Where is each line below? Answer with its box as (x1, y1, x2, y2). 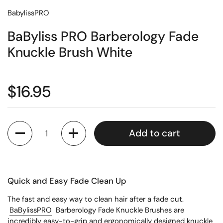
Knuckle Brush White (7, 43, 132, 61)
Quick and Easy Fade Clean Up (7, 175, 126, 186)
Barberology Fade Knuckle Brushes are (56, 205, 184, 215)
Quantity (7, 121, 38, 131)
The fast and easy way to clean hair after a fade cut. (7, 194, 184, 204)
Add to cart (129, 127, 181, 140)
